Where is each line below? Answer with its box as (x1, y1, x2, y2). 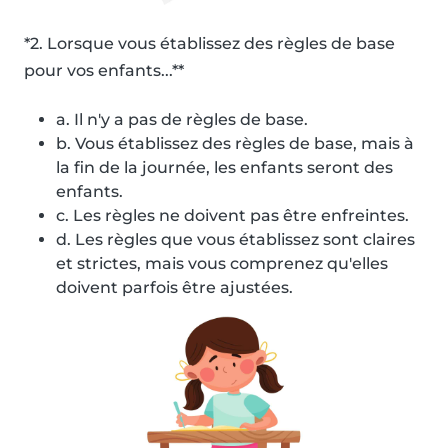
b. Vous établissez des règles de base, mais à (56, 134, 414, 154)
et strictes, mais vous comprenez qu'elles (56, 254, 388, 274)
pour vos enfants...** (24, 61, 184, 81)
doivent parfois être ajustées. (56, 278, 293, 298)
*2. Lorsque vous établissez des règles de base (24, 34, 395, 54)
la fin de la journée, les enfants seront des (56, 158, 393, 178)
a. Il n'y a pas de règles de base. (56, 110, 308, 130)
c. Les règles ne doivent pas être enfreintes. (56, 206, 409, 226)
